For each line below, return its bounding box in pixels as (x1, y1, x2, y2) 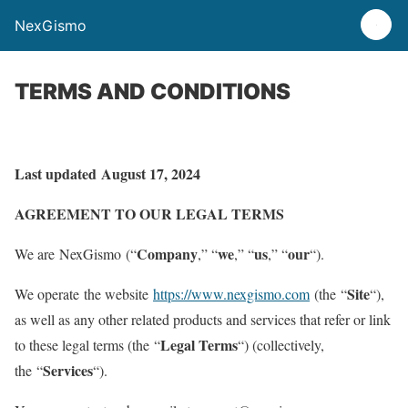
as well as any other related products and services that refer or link (15, 310, 391, 329)
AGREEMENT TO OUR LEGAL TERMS (15, 203, 284, 224)
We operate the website (15, 284, 153, 303)
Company (137, 243, 198, 264)
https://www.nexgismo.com (153, 284, 310, 303)
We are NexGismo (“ (15, 244, 137, 263)
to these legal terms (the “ (15, 335, 160, 354)
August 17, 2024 (101, 163, 200, 184)
